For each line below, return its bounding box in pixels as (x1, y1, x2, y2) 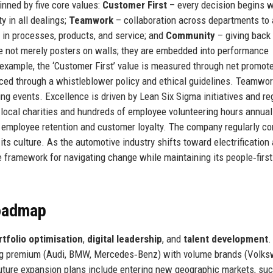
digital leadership (87, 232, 162, 245)
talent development (183, 232, 268, 245)
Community (166, 29, 215, 41)
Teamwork (69, 13, 113, 26)
